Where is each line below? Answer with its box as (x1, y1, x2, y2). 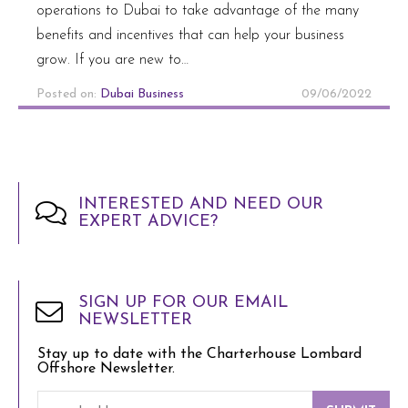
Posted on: (36, 87, 100, 101)
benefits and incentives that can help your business (36, 27, 344, 43)
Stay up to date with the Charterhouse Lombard (37, 346, 362, 362)
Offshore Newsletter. (37, 361, 175, 376)
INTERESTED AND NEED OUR (78, 195, 323, 213)
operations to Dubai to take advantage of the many (36, 3, 359, 18)
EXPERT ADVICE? (78, 212, 218, 230)
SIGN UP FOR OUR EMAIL (78, 293, 288, 311)
